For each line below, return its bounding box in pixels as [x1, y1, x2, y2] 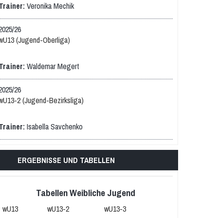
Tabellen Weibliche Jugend [36, 186, 135, 199]
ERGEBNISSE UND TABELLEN [18, 155, 115, 165]
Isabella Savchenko [27, 121, 83, 132]
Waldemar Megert [27, 61, 79, 72]
